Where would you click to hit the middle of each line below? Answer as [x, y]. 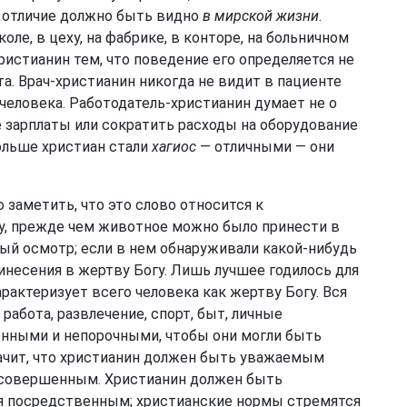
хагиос [174, 147]
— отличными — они [265, 147]
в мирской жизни [261, 16]
